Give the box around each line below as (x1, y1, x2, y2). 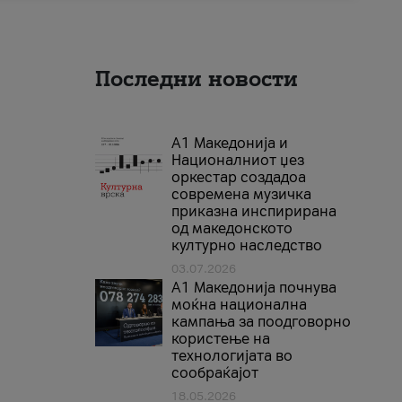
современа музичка (171, 185, 311, 203)
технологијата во (171, 346, 293, 364)
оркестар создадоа (171, 168, 306, 186)
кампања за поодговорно (171, 312, 351, 330)
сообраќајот (171, 363, 258, 381)
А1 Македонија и (171, 134, 288, 152)
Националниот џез (171, 151, 304, 169)
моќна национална (171, 295, 307, 313)
